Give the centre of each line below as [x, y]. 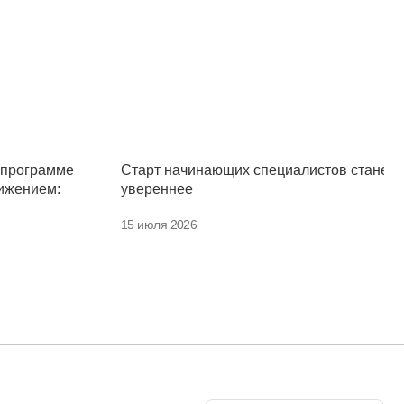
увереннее [157, 189]
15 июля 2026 [159, 225]
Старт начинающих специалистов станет [257, 170]
